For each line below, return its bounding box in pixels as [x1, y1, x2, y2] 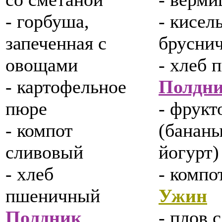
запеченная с [5, 33, 107, 54]
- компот [5, 120, 73, 141]
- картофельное [5, 76, 126, 98]
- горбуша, [5, 11, 89, 32]
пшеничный [5, 185, 100, 207]
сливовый [5, 142, 83, 163]
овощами [5, 55, 78, 76]
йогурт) [159, 142, 219, 163]
